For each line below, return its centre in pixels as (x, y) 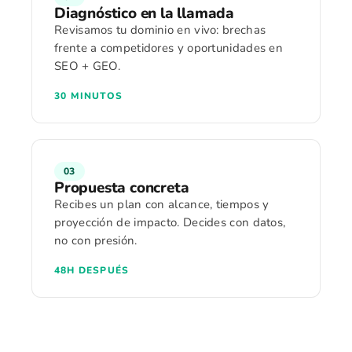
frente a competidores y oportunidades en (169, 48)
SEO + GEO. (88, 66)
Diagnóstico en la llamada (144, 13)
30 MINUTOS (88, 96)
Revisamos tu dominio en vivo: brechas (160, 30)
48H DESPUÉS (92, 270)
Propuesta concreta (122, 188)
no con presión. (96, 240)
